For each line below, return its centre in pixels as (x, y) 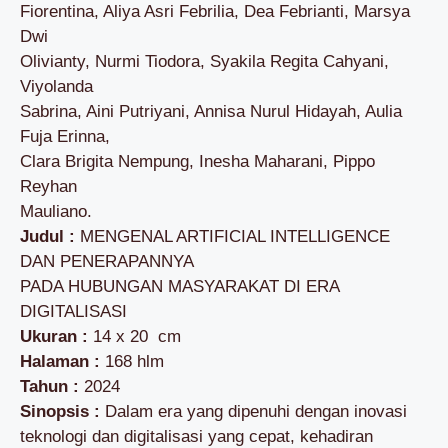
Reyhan (48, 186)
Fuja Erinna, (65, 136)
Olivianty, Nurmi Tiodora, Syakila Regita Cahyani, (204, 61)
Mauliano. (56, 211)
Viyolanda (56, 86)
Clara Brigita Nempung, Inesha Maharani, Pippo (197, 161)
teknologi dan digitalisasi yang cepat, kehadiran (196, 436)
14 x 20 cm (134, 336)
